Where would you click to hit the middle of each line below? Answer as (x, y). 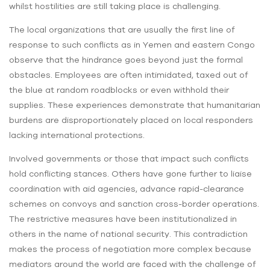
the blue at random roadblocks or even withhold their (119, 90)
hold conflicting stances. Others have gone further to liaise (130, 174)
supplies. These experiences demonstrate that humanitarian (135, 105)
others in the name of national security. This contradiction (128, 234)
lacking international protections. (77, 135)
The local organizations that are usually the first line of (122, 30)
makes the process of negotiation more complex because (130, 249)
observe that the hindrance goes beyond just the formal (126, 60)
